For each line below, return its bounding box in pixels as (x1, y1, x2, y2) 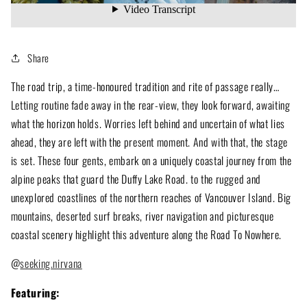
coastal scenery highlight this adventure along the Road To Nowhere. (10, 225, 282, 243)
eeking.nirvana (25, 255, 82, 272)
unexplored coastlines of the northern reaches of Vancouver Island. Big (10, 188, 291, 206)
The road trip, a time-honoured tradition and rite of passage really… (10, 77, 280, 95)
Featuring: (10, 284, 60, 302)
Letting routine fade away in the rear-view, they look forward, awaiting (10, 96, 291, 113)
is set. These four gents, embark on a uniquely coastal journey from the (10, 151, 292, 169)
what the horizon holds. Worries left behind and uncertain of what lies (10, 114, 285, 132)
